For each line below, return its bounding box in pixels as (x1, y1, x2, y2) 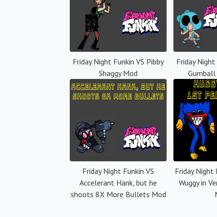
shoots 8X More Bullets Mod (70, 189, 166, 199)
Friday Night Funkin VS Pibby (73, 57, 164, 66)
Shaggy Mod (99, 68, 138, 78)
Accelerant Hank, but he (79, 178, 157, 187)
